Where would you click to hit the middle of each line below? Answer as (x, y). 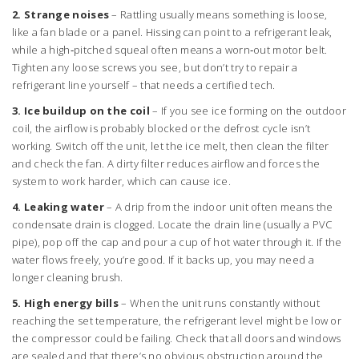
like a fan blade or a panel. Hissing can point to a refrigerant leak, (172, 32)
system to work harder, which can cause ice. (121, 181)
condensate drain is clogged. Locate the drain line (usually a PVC (172, 224)
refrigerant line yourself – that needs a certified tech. (144, 85)
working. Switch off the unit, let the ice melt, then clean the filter (171, 146)
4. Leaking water (58, 207)
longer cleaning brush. (68, 277)
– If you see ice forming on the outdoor (248, 111)
